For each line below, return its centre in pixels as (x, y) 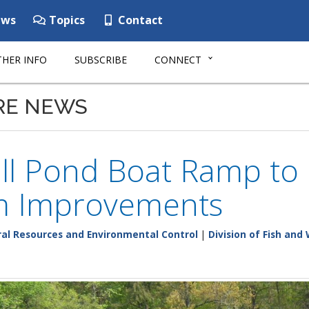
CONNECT (178, 60)
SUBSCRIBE (101, 60)
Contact (139, 20)
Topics (66, 20)
